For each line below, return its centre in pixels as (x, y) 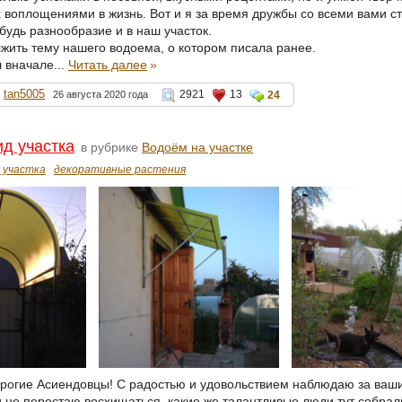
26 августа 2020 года (100, 95)
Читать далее (108, 65)
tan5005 (24, 94)
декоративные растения (120, 170)
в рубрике (109, 148)
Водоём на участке (197, 148)
